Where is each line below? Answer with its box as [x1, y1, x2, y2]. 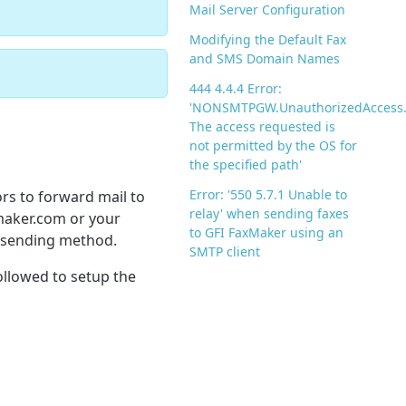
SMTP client [189, 243, 261, 261]
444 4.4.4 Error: [189, 80, 283, 98]
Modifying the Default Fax [189, 31, 347, 49]
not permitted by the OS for [189, 137, 358, 155]
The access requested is [189, 118, 336, 136]
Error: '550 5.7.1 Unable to [189, 186, 348, 204]
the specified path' [189, 156, 303, 174]
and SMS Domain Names [189, 50, 341, 68]
